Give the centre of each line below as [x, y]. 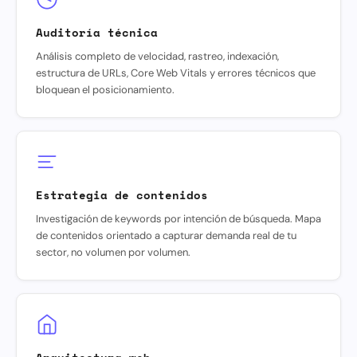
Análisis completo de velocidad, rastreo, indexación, [157, 56]
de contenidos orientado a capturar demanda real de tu [166, 235]
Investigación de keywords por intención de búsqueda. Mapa [178, 218]
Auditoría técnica [97, 32]
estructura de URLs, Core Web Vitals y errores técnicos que [176, 73]
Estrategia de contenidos [122, 194]
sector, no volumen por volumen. [113, 252]
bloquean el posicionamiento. [105, 89]
